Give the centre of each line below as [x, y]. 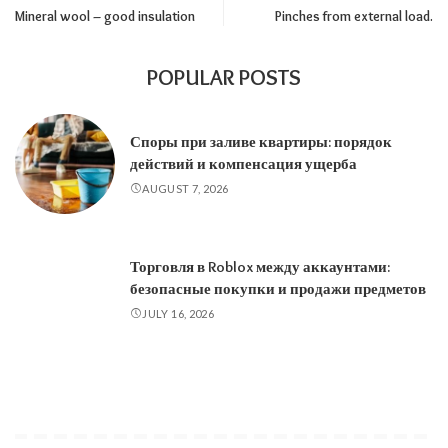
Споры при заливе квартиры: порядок [261, 141]
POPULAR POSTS [224, 77]
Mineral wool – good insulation [105, 16]
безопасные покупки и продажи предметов [278, 288]
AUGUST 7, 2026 [185, 188]
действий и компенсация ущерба [243, 163]
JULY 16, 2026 [178, 313]
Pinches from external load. [354, 16]
